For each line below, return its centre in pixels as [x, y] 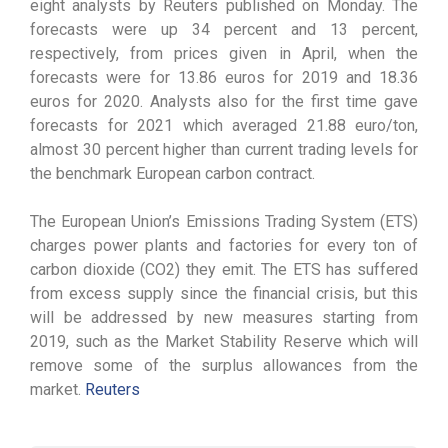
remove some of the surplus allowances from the [224, 365]
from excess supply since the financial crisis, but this [224, 293]
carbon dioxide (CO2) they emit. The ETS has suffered [224, 269]
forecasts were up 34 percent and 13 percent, [224, 29]
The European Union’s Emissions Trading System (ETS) [224, 221]
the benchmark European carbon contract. [172, 173]
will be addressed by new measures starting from [224, 317]
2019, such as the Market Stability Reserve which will [224, 341]
